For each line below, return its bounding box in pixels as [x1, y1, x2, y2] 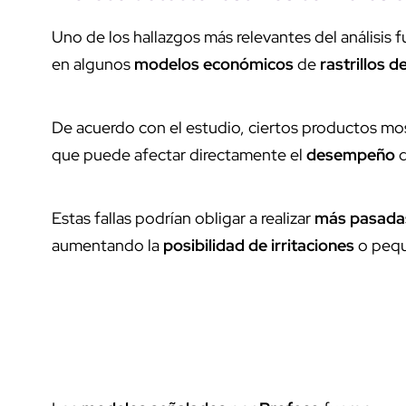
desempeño [306, 143, 395, 165]
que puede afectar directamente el [52, 143, 306, 165]
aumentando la [52, 234, 163, 256]
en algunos [52, 53, 134, 74]
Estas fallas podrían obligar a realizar [52, 207, 314, 228]
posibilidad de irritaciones [163, 234, 354, 256]
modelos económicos [134, 53, 294, 74]
